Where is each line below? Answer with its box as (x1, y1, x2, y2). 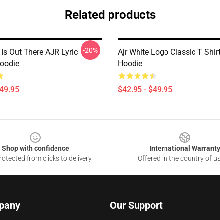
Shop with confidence (1, 144, 69, 152)
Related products (64, 8, 156, 22)
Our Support (110, 199, 163, 211)
